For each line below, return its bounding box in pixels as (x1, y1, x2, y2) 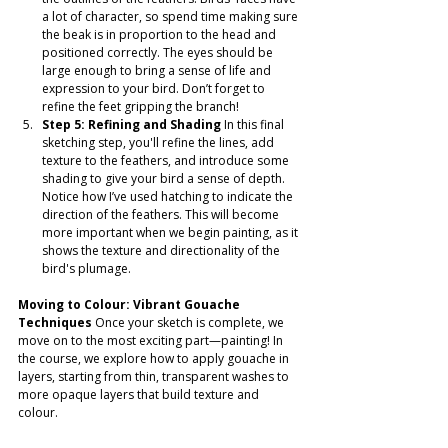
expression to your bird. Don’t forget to (42, 80, 268, 98)
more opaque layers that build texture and (18, 386, 262, 404)
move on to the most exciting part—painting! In (18, 332, 286, 350)
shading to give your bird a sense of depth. (42, 170, 288, 188)
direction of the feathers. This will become (42, 206, 282, 224)
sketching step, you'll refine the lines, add (42, 134, 277, 152)
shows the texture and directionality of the (42, 242, 283, 260)
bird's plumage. (42, 260, 131, 278)
